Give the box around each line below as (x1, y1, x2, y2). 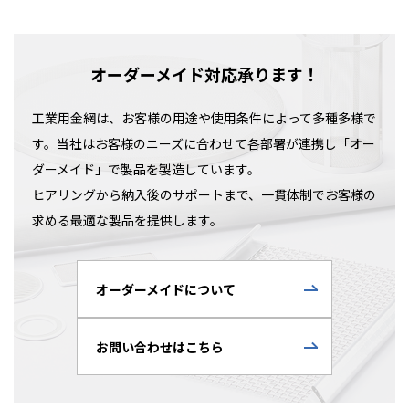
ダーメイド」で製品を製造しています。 (32, 160, 260, 179)
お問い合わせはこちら (96, 337, 224, 356)
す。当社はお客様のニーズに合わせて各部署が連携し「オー (32, 134, 375, 153)
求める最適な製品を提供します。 (32, 211, 223, 230)
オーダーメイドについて (96, 279, 236, 299)
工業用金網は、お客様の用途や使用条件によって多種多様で (32, 109, 376, 128)
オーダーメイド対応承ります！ (89, 62, 320, 87)
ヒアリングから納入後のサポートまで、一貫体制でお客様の (32, 185, 376, 204)
